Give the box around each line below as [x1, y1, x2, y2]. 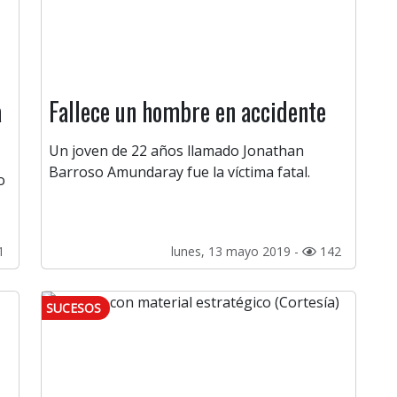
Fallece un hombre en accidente [49, 93, 326, 130]
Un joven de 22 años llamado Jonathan [49, 141, 304, 161]
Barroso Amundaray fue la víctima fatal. [49, 162, 310, 183]
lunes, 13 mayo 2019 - [171, 243, 302, 261]
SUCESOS [46, 300, 101, 317]
